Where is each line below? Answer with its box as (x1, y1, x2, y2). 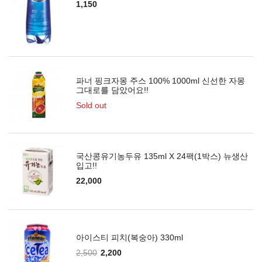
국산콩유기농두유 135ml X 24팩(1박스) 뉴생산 (76, 151, 248, 161)
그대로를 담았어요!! (76, 85, 149, 95)
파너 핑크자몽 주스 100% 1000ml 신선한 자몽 (76, 76, 245, 85)
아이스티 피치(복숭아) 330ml (76, 233, 183, 242)
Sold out (76, 101, 106, 110)
